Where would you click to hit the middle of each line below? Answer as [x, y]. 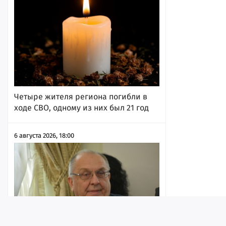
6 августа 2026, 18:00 [44, 135]
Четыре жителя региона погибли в [81, 96]
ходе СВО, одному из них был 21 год [81, 107]
